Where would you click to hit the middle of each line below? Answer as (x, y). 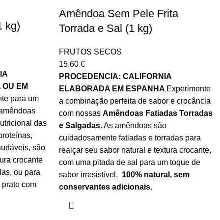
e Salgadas (79, 125)
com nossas (81, 113)
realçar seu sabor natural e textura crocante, (135, 150)
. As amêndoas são (133, 125)
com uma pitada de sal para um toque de (129, 162)
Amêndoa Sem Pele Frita (118, 14)
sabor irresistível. (90, 175)
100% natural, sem (155, 175)
